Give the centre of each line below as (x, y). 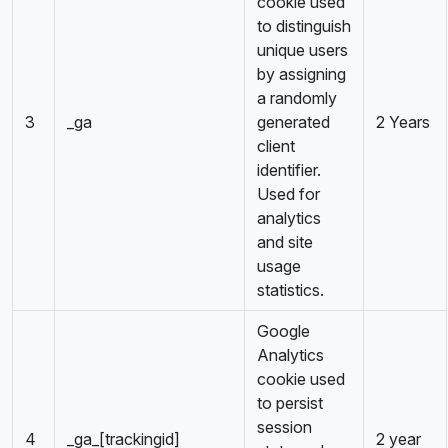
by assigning (301, 74)
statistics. (290, 290)
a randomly (297, 98)
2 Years (403, 122)
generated (293, 122)
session (284, 427)
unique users (302, 50)
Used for (288, 194)
